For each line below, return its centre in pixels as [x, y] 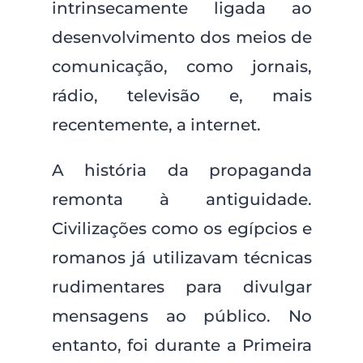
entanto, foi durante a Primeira [182, 345]
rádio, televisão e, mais [182, 96]
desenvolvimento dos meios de [182, 37]
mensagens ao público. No [182, 316]
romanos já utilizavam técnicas [182, 258]
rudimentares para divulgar [182, 287]
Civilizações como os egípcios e [182, 228]
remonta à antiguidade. [182, 199]
